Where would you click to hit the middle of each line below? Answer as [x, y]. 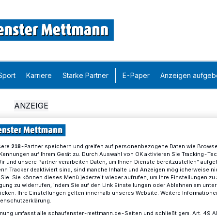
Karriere [39, 75]
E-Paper [136, 75]
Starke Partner [85, 75]
